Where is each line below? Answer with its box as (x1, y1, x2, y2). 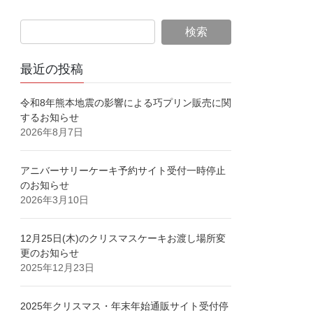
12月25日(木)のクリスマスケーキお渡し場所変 (20, 233, 226, 245)
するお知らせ (20, 112, 80, 124)
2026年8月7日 (20, 126, 84, 138)
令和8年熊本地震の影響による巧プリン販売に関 (20, 97, 232, 109)
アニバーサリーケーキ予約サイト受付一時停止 (20, 165, 226, 177)
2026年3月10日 (20, 194, 89, 206)
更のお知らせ (20, 247, 80, 259)
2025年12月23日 (20, 262, 95, 274)
